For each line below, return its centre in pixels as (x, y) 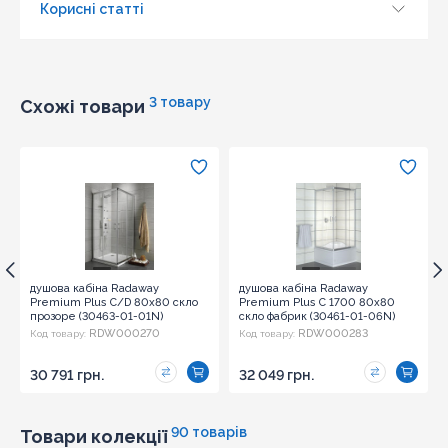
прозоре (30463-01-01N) (97, 316)
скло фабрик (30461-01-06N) (317, 316)
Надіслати (224, 89)
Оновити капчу (93, 40)
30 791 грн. (67, 374)
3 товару (180, 101)
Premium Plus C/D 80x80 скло (114, 302)
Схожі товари (82, 106)
